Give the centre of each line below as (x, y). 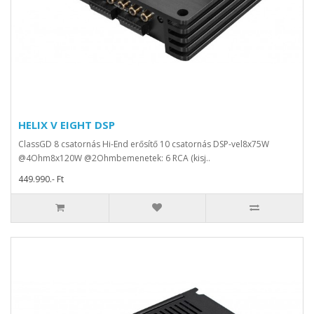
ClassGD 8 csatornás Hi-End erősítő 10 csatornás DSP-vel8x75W (144, 144)
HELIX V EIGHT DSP (67, 125)
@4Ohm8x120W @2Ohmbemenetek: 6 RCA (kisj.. (114, 158)
